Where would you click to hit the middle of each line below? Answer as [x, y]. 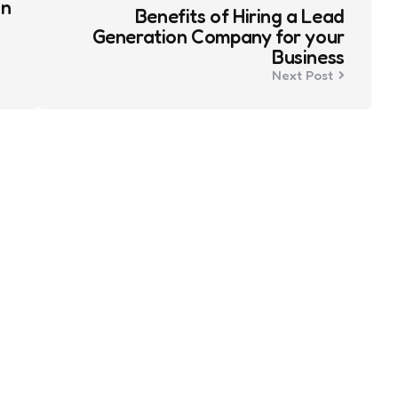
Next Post [302, 76]
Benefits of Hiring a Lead [239, 16]
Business [308, 57]
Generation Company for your [218, 37]
